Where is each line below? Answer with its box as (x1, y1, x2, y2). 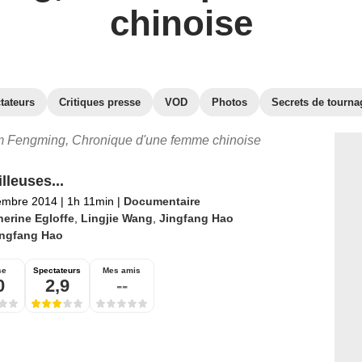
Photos (212, 96, 247, 108)
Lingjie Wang (80, 212, 153, 225)
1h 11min (63, 195, 117, 208)
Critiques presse (59, 96, 141, 108)
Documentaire (123, 195, 200, 208)
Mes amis (103, 266, 141, 275)
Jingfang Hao (158, 212, 234, 225)
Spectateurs (33, 266, 81, 275)
